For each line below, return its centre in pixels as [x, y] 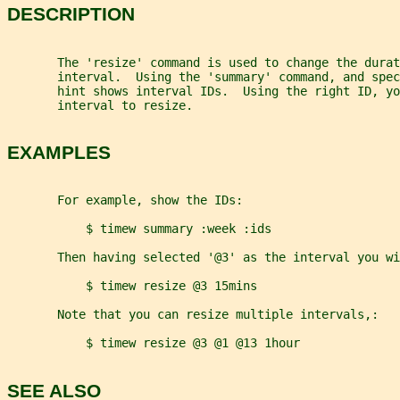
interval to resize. [100, 105]
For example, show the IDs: [125, 200]
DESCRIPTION [71, 14]
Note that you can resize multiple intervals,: [193, 315]
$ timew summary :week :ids [139, 229]
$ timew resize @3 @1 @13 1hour [154, 343]
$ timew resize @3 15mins [132, 286]
